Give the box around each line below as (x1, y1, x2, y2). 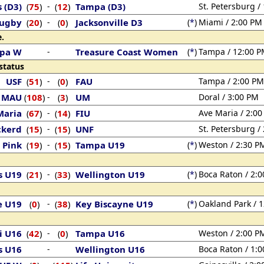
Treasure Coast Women (75, 46, 178, 58)
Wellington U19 (75, 169, 145, 180)
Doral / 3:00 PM (199, 91, 259, 103)
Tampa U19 (75, 139, 125, 151)
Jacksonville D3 (75, 16, 143, 28)
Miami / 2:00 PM (199, 16, 262, 28)
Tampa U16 (75, 227, 125, 239)
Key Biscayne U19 (75, 198, 153, 210)
